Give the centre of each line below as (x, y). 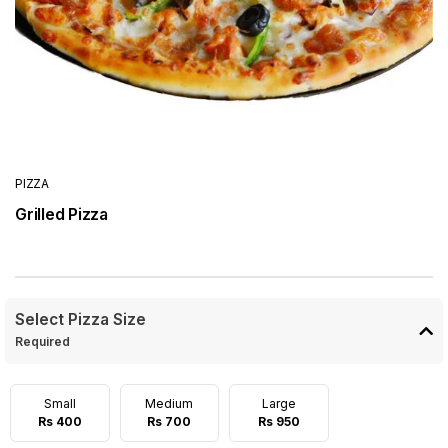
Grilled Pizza (61, 214)
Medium (169, 403)
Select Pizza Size (80, 319)
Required (44, 341)
